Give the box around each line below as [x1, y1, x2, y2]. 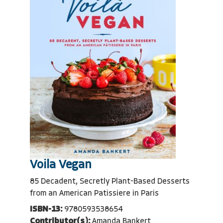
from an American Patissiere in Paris [30, 189, 159, 198]
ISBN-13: [30, 205, 62, 214]
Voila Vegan [30, 159, 91, 171]
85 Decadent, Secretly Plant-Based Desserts [30, 177, 190, 186]
